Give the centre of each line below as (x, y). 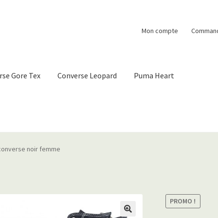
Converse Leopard (87, 76)
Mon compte (160, 30)
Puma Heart (154, 76)
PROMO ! (183, 201)
